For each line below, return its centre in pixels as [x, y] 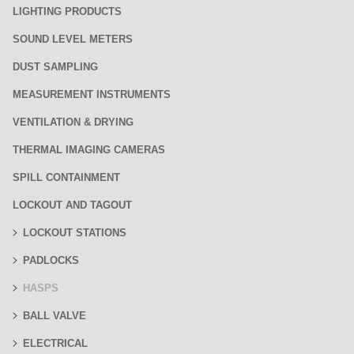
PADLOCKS [51, 260]
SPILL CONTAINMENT [66, 177]
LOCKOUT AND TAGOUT [72, 205]
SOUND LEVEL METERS [73, 39]
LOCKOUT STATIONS [75, 233]
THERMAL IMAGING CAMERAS [89, 150]
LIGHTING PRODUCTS [67, 11]
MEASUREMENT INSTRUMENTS [92, 94]
